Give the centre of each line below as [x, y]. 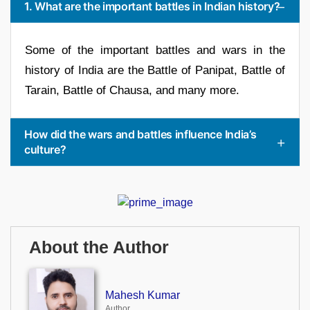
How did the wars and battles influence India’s [140, 134]
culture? [45, 149]
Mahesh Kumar [142, 295]
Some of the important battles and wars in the [155, 50]
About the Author [99, 247]
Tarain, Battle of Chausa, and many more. [132, 90]
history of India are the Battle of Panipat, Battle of [155, 70]
